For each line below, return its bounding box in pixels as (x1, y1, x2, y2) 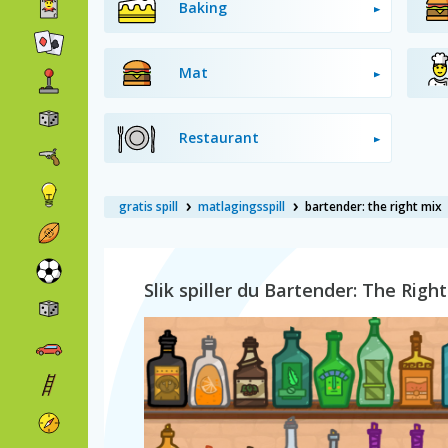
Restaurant (179, 128, 259, 147)
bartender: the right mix (305, 198, 442, 215)
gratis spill (119, 198, 178, 215)
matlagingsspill (198, 198, 285, 215)
